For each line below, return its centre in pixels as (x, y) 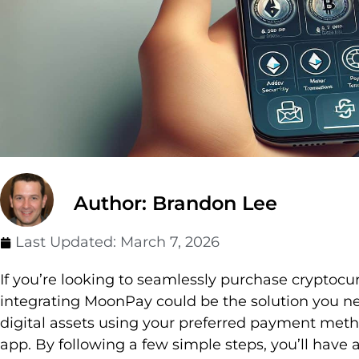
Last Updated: (68, 242)
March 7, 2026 (170, 242)
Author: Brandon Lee (175, 204)
